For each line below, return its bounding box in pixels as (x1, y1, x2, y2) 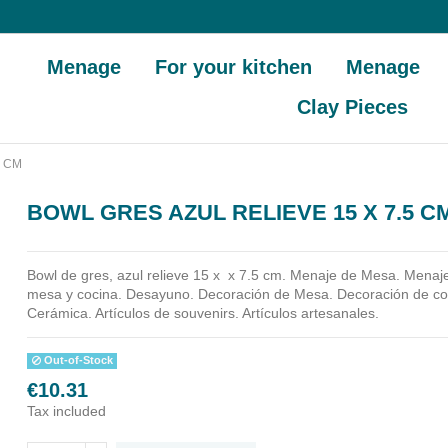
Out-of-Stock (40, 354, 113, 367)
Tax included (27, 403, 107, 420)
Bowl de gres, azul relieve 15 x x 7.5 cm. (27, 266, 287, 283)
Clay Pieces (297, 96, 409, 118)
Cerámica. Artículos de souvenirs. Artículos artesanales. (27, 304, 380, 321)
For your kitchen (155, 56, 313, 78)
